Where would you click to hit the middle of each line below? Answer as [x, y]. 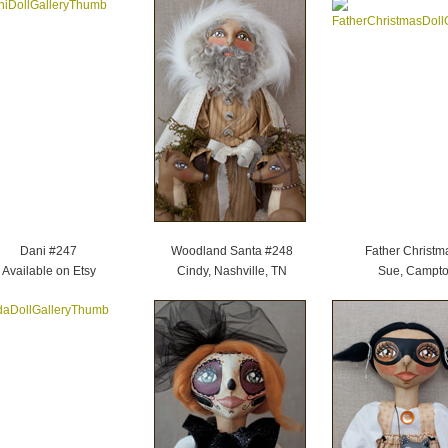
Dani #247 [48, 251]
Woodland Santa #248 [231, 251]
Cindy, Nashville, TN [231, 271]
